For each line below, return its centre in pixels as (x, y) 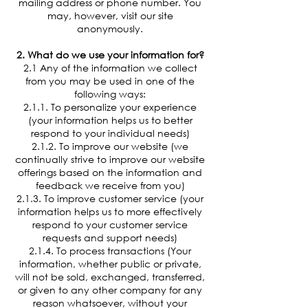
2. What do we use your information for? (110, 54)
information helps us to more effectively (110, 211)
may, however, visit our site (110, 15)
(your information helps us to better (110, 120)
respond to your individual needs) (110, 133)
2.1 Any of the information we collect (110, 67)
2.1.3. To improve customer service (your (110, 198)
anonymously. (110, 28)
